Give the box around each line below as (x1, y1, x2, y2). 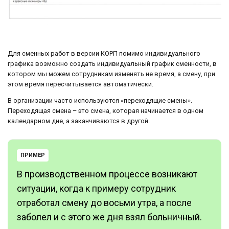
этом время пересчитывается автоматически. (8, 80, 153, 88)
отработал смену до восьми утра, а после (17, 197, 192, 209)
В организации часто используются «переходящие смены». (8, 97, 192, 105)
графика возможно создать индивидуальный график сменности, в (8, 59, 217, 67)
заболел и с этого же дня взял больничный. (17, 212, 202, 223)
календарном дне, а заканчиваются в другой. (8, 117, 150, 125)
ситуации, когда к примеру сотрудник (17, 183, 176, 194)
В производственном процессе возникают (17, 169, 197, 180)
